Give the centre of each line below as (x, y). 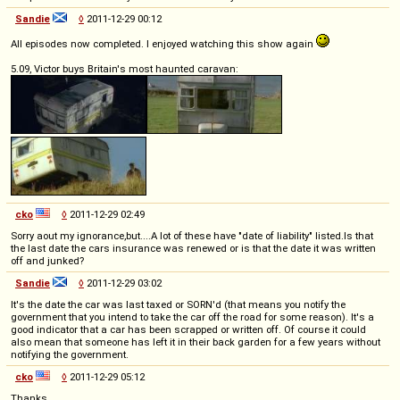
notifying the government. (70, 354)
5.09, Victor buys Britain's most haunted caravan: (125, 68)
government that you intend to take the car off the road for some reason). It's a (192, 317)
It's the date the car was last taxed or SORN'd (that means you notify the (178, 304)
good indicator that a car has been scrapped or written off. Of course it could (188, 329)
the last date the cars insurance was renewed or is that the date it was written (193, 248)
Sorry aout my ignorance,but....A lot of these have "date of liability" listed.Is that (192, 235)
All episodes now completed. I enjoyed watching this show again (163, 43)
